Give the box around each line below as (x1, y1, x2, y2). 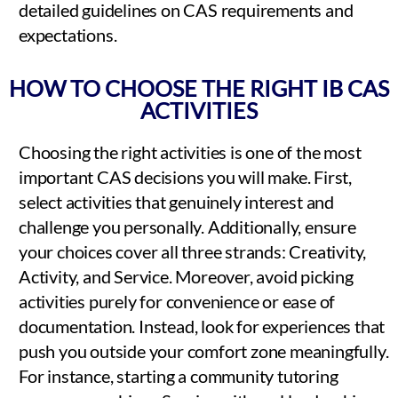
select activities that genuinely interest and (19, 190, 334, 212)
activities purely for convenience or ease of (19, 290, 336, 312)
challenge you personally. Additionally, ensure (19, 215, 356, 237)
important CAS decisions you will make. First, (19, 165, 352, 187)
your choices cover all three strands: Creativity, (19, 240, 367, 262)
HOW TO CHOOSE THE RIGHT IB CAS (9, 74, 389, 101)
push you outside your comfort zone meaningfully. (19, 339, 389, 362)
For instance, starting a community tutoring (19, 364, 338, 386)
